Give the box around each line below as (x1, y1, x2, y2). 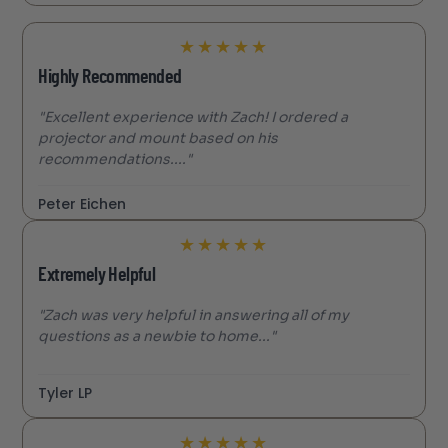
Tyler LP (38, 382, 93, 403)
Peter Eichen (38, 193, 127, 214)
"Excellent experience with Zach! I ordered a (38, 107, 349, 126)
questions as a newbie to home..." (38, 326, 277, 345)
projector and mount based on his (38, 128, 279, 147)
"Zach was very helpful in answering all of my (38, 305, 350, 324)
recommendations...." (38, 149, 193, 168)
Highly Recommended (38, 66, 182, 87)
